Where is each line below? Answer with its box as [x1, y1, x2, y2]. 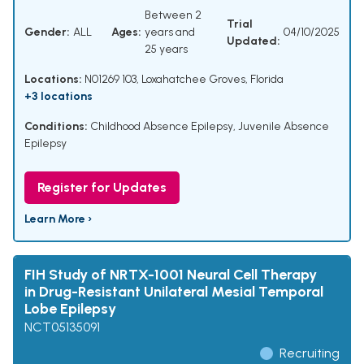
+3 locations [24, 89, 93, 104]
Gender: [24, 25, 70, 40]
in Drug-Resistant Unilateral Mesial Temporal [24, 283, 323, 301]
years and [145, 25, 195, 40]
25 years [145, 42, 188, 57]
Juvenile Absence [238, 119, 329, 134]
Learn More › [24, 212, 92, 227]
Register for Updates [37, 180, 167, 196]
